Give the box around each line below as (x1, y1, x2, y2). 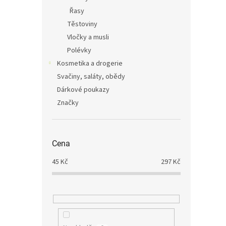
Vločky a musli (67, 32, 109, 42)
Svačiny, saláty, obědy (57, 72, 125, 82)
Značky (57, 98, 79, 108)
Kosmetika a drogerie (57, 59, 123, 69)
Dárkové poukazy (57, 85, 109, 95)
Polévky (67, 45, 91, 55)
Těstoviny (67, 19, 97, 29)
